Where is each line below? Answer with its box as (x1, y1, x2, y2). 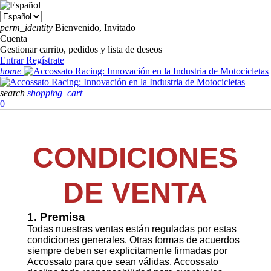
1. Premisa (27, 211, 85, 223)
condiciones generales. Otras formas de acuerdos (27, 235, 240, 245)
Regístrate (26, 55, 64, 65)
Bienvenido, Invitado (55, 22, 135, 33)
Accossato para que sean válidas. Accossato (27, 256, 218, 267)
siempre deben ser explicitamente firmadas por (27, 246, 227, 256)
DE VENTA (63, 177, 208, 209)
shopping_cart (27, 88, 82, 98)
